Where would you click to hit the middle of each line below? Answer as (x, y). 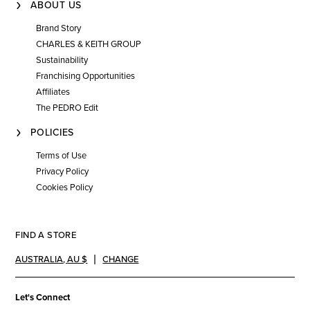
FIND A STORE (46, 235)
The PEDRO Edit (67, 108)
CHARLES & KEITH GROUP (89, 44)
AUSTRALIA (39, 259)
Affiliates (53, 92)
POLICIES (52, 132)
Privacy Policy (63, 171)
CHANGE (121, 259)
